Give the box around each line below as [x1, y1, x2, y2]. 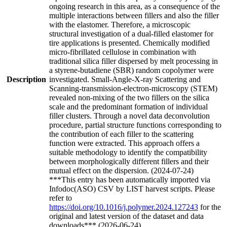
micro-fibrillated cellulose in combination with [49, 47, 196, 56]
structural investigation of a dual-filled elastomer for [49, 29, 213, 38]
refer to [49, 193, 72, 202]
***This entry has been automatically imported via [49, 175, 210, 184]
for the [198, 202, 221, 211]
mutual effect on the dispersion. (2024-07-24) [49, 166, 194, 175]
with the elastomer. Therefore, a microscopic [49, 20, 191, 29]
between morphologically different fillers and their [49, 157, 209, 166]
